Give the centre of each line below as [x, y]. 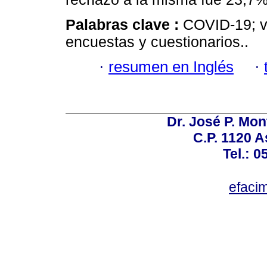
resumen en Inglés [171, 67]
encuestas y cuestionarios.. [157, 41]
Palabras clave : [124, 24]
